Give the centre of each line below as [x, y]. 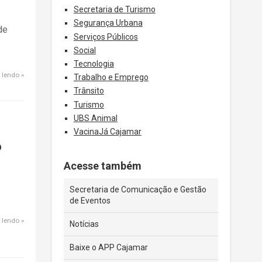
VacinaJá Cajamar [107, 131]
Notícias [84, 224]
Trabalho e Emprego [111, 77]
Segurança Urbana [108, 23]
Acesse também [103, 166]
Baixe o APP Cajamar [109, 247]
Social [85, 50]
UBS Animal [95, 118]
